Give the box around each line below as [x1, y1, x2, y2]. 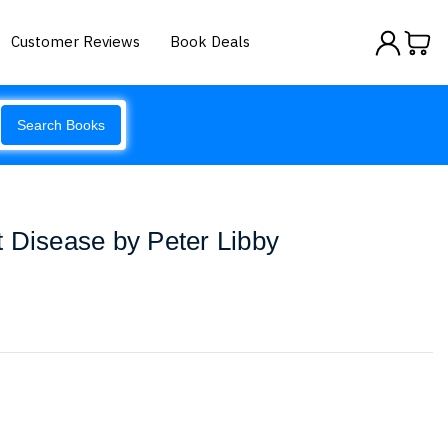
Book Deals [170, 31, 251, 51]
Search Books [17, 117, 105, 133]
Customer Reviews [11, 31, 141, 51]
